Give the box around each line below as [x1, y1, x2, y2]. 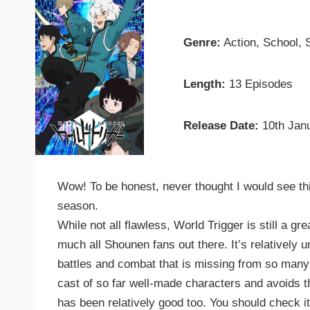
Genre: [183, 36, 221, 50]
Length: [183, 77, 226, 91]
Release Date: [183, 119, 259, 133]
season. [57, 199, 98, 212]
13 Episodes [226, 77, 293, 91]
